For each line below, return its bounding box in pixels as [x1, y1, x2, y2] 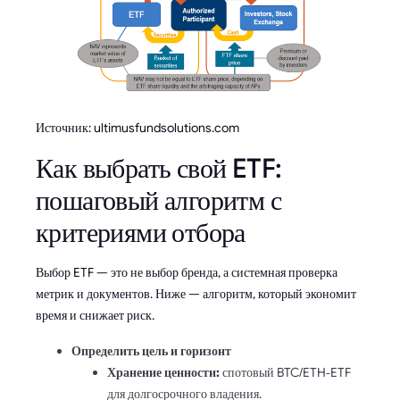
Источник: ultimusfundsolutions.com [36, 119, 239, 136]
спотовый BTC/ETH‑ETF [220, 363, 351, 380]
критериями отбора [36, 215, 246, 250]
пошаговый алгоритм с [36, 183, 281, 218]
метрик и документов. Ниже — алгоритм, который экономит [36, 285, 356, 302]
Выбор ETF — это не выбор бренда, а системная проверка [36, 263, 337, 280]
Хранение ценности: [107, 363, 220, 380]
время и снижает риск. [36, 306, 154, 323]
